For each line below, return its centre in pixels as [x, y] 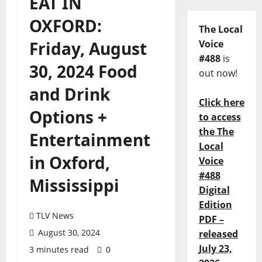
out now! [218, 73]
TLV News [55, 216]
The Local [220, 30]
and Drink [70, 94]
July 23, [215, 249]
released [218, 234]
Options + [68, 117]
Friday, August [88, 49]
